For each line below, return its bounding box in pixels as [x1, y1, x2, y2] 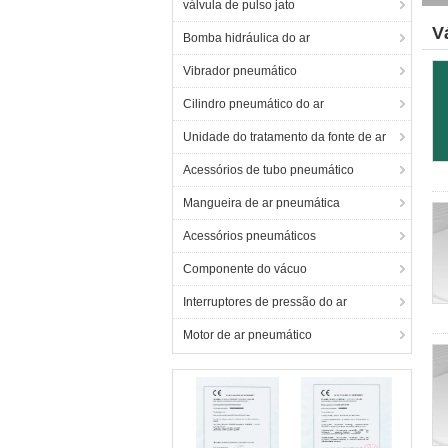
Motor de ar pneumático [183, 328, 312, 342]
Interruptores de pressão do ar [183, 295, 347, 309]
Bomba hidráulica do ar [183, 31, 310, 45]
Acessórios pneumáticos [183, 229, 316, 243]
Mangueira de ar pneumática [183, 196, 340, 210]
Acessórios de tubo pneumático [183, 163, 354, 177]
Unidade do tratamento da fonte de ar [183, 130, 386, 144]
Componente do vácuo [183, 262, 307, 276]
